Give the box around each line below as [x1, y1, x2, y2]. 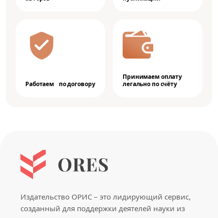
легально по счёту [123, 80, 177, 88]
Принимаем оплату [123, 73, 182, 81]
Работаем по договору [25, 80, 95, 88]
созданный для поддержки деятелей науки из [20, 203, 185, 213]
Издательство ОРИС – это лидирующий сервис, [20, 192, 191, 201]
